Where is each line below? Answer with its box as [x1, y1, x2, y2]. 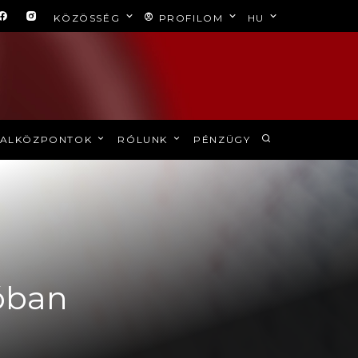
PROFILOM [154, 12, 227, 24]
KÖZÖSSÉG [54, 12, 124, 24]
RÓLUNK [117, 133, 172, 145]
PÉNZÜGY [193, 133, 251, 145]
